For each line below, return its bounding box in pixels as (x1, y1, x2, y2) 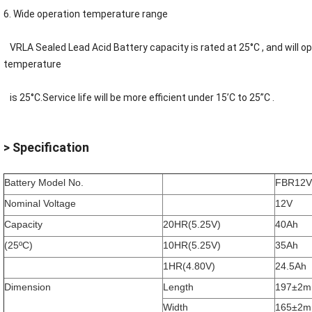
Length (163, 281, 194, 293)
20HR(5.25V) (163, 219, 221, 231)
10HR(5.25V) (163, 240, 221, 251)
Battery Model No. (4, 177, 84, 189)
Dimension (4, 281, 51, 293)
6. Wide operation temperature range (3, 8, 168, 20)
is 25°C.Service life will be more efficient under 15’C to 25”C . (3, 92, 274, 104)
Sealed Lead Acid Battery (36, 42, 148, 54)
